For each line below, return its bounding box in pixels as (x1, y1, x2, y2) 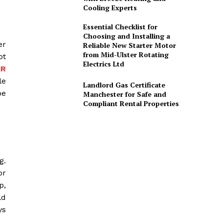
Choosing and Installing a (83, 31, 170, 41)
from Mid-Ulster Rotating (83, 49, 169, 59)
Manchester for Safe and (83, 89, 166, 99)
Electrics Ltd (83, 59, 124, 68)
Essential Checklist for (83, 22, 157, 31)
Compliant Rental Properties (83, 98, 179, 108)
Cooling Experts (83, 2, 137, 12)
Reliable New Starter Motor (83, 40, 176, 50)
